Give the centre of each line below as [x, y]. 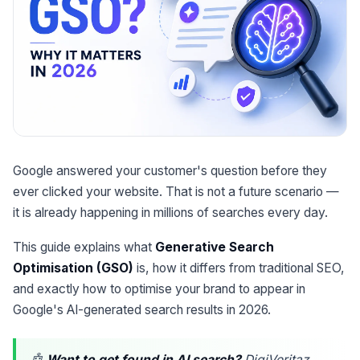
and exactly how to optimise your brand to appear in [159, 289]
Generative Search [215, 247]
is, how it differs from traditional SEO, [239, 268]
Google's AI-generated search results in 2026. [142, 310]
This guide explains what [84, 247]
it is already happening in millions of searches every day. [170, 213]
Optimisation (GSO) [73, 268]
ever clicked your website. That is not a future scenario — [176, 192]
